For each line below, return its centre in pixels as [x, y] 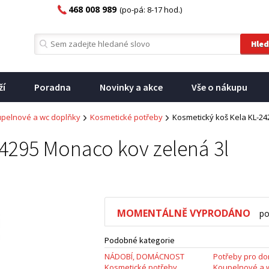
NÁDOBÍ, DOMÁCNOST [144, 256]
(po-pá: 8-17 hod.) [151, 10]
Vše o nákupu [219, 87]
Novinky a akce [131, 87]
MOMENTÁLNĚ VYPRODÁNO [184, 213]
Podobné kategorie [140, 240]
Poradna [53, 87]
